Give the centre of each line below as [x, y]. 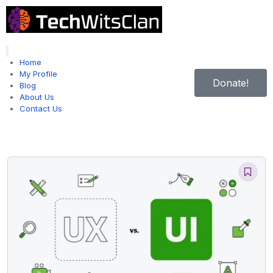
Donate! [231, 83]
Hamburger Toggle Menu [50, 50]
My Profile [38, 74]
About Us [37, 97]
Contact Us [41, 108]
